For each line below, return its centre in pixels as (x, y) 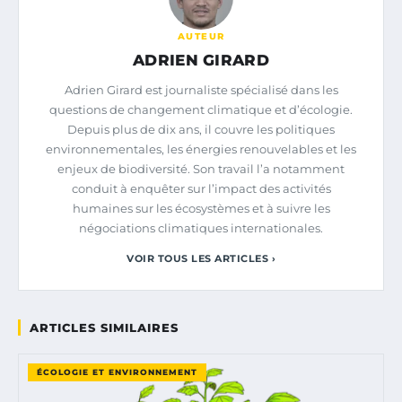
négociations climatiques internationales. (201, 227)
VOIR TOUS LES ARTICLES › (201, 258)
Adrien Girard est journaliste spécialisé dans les (201, 89)
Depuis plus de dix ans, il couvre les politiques (201, 129)
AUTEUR (201, 36)
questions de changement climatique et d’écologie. (201, 109)
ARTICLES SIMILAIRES (104, 327)
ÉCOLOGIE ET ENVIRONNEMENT (117, 371)
